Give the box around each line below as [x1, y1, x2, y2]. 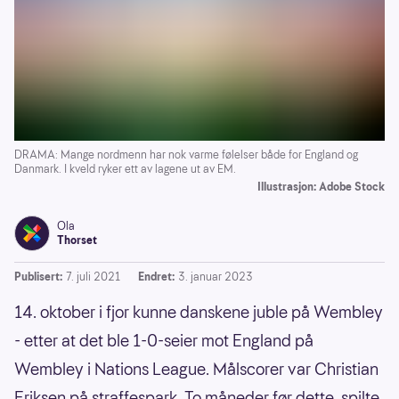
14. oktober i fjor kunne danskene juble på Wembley [14, 301, 383, 324]
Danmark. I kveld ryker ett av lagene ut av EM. [14, 161, 236, 177]
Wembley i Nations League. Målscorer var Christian [14, 358, 379, 381]
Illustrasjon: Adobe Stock [257, 179, 385, 195]
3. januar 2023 [178, 269, 253, 285]
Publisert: [14, 269, 62, 285]
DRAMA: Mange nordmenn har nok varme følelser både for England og [14, 147, 358, 163]
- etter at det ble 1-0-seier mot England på [14, 330, 313, 353]
